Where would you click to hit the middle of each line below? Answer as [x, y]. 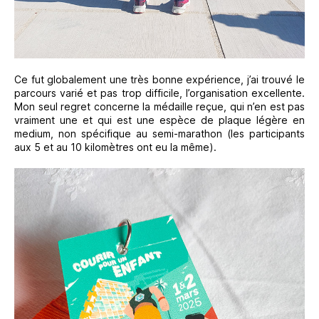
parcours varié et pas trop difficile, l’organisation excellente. [159, 93]
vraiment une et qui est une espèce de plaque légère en [159, 120]
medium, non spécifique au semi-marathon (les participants [159, 134]
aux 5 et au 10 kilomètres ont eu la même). [115, 147]
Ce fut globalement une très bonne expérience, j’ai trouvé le [159, 80]
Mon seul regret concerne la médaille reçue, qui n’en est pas [159, 107]
